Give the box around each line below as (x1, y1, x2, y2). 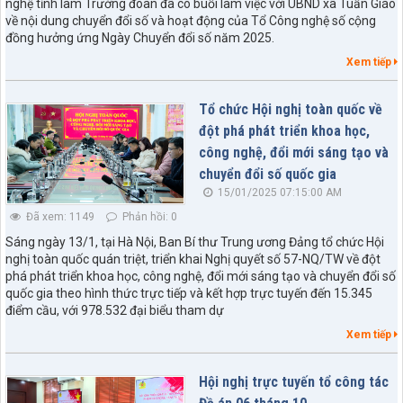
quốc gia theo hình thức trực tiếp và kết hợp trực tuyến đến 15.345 (5, 285, 372, 300)
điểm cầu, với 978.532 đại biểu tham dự (5, 302, 224, 318)
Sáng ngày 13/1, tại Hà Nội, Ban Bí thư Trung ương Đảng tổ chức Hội (5, 234, 384, 249)
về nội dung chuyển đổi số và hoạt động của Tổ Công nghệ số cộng (5, 13, 376, 28)
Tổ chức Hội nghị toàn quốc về (199, 100, 382, 118)
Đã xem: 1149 (23, 210, 94, 223)
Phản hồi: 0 (120, 210, 177, 223)
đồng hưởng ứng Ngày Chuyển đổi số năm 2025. (5, 30, 274, 45)
